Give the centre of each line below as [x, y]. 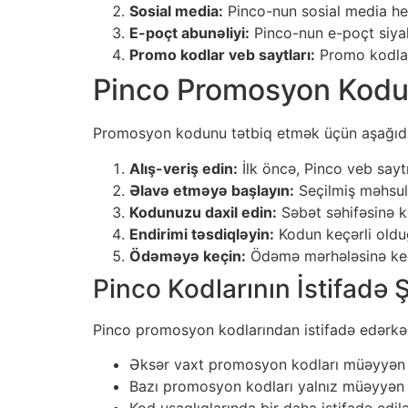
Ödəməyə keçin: [188, 255]
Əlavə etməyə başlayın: [212, 190]
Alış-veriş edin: [184, 168]
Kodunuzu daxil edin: [203, 212]
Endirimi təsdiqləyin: [202, 234]
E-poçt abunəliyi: [189, 33]
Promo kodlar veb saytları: [222, 55]
